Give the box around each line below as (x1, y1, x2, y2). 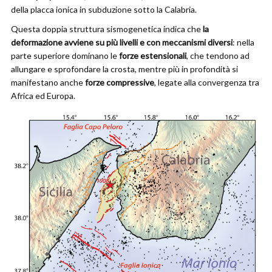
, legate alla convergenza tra (154, 77, 259, 87)
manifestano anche (11, 77, 85, 87)
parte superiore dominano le (11, 50, 119, 61)
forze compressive (85, 77, 154, 87)
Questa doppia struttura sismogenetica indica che (11, 24, 203, 34)
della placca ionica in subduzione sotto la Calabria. (11, 4, 197, 15)
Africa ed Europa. (11, 90, 75, 101)
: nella (233, 37, 254, 47)
